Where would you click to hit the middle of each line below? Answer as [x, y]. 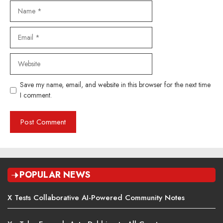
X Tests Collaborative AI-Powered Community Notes [96, 198]
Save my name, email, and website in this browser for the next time [115, 85]
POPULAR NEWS [55, 175]
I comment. [36, 95]
